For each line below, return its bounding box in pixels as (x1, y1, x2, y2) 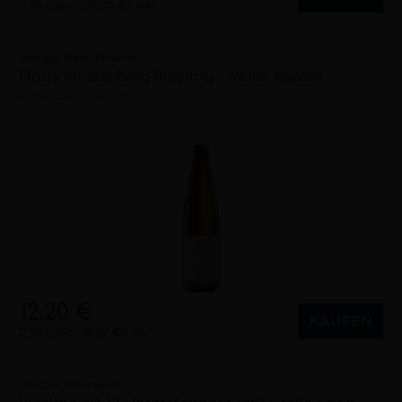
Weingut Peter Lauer (19, 380, 120, 389)
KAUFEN (309, 313, 372, 328)
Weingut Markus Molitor (19, 53, 137, 63)
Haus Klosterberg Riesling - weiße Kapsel (19, 69, 323, 85)
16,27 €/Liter (82, 328, 151, 339)
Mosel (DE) (74, 92, 128, 101)
